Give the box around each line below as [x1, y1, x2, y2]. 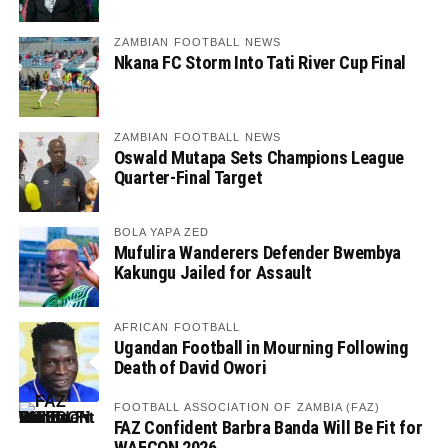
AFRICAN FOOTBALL [113, 320, 241, 333]
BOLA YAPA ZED [113, 225, 210, 238]
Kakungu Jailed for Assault [113, 261, 313, 283]
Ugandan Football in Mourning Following [113, 336, 409, 358]
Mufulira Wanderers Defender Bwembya [113, 241, 401, 263]
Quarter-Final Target [113, 166, 263, 188]
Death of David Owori [113, 356, 267, 378]
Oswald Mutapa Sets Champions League [113, 146, 404, 168]
